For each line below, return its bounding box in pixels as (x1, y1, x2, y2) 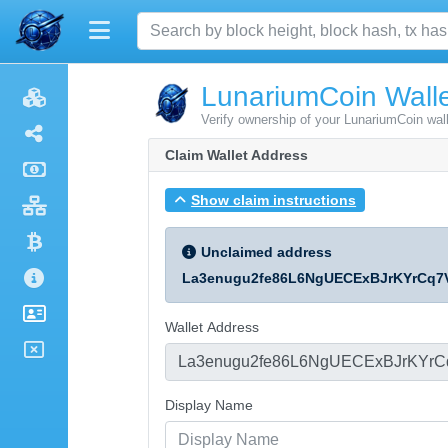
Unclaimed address (201, 243, 332, 260)
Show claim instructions (191, 191, 357, 208)
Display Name (165, 396, 253, 413)
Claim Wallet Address (165, 147, 308, 163)
